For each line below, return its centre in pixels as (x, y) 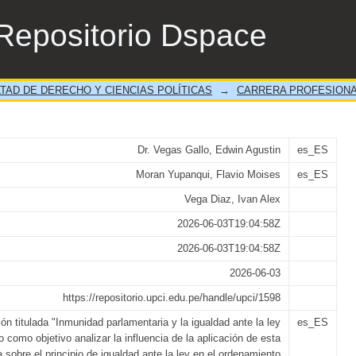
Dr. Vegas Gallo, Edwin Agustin (209, 150)
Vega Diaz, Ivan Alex (232, 199)
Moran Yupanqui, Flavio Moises (208, 174)
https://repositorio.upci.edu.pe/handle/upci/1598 (172, 298)
